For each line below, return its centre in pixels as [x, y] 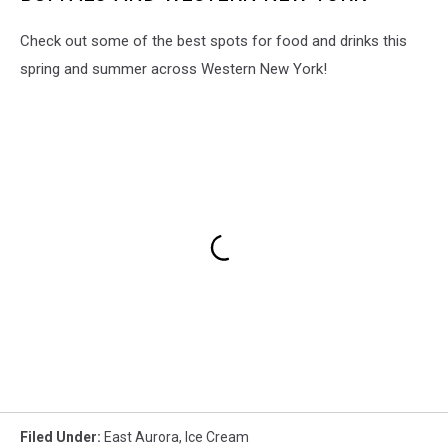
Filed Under [58, 436]
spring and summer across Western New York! [173, 69]
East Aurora [141, 436]
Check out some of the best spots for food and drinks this [213, 41]
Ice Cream [217, 436]
